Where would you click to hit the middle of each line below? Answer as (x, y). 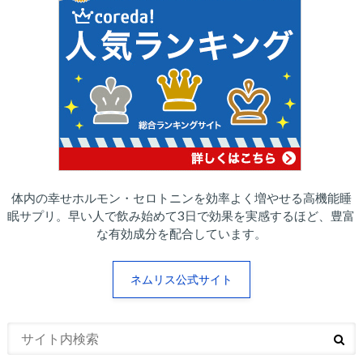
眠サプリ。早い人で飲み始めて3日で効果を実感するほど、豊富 (181, 215)
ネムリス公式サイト (181, 279)
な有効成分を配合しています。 (181, 233)
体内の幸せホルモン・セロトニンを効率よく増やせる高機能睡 (181, 197)
